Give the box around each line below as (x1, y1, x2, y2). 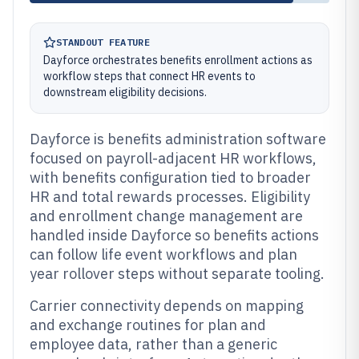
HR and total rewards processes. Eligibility (30, 188, 310, 206)
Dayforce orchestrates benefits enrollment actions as (43, 53, 313, 67)
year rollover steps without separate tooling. (30, 264, 325, 283)
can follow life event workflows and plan (30, 245, 297, 264)
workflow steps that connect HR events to (43, 69, 256, 83)
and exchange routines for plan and (30, 316, 266, 334)
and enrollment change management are (30, 207, 303, 225)
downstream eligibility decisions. (43, 85, 207, 99)
